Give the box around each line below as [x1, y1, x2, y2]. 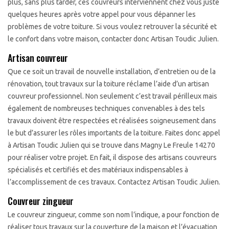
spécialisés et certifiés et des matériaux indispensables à [8, 165, 188, 174]
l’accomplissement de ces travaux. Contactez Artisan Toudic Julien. [8, 177, 220, 186]
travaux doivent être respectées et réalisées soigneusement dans [8, 116, 216, 125]
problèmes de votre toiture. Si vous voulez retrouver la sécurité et [8, 22, 217, 31]
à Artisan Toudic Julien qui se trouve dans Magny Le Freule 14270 [8, 141, 215, 149]
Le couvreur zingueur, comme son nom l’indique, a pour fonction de [8, 210, 219, 219]
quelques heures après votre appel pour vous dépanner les [8, 10, 196, 18]
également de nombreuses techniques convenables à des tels [8, 104, 205, 112]
